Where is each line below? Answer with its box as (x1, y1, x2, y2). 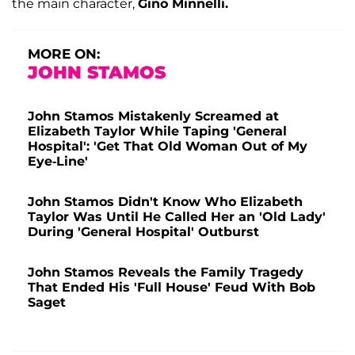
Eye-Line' (28, 154, 88, 170)
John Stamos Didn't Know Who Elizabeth (28, 194, 303, 210)
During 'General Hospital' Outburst (28, 224, 259, 240)
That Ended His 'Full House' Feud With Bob (28, 280, 315, 296)
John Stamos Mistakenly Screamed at (28, 109, 279, 124)
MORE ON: (28, 46, 100, 63)
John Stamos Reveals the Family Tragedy (28, 265, 303, 281)
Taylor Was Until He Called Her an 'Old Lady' (28, 209, 326, 225)
